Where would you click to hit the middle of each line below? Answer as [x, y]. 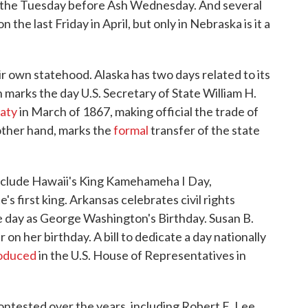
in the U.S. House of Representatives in [141, 255]
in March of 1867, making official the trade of [138, 111]
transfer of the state [204, 130]
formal [131, 130]
